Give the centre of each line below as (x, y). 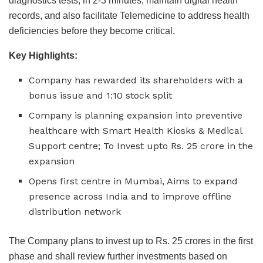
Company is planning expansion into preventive (136, 115)
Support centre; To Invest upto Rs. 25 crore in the (141, 146)
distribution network (75, 211)
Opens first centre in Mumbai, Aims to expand (134, 181)
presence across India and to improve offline (130, 196)
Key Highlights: (43, 55)
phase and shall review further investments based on (118, 256)
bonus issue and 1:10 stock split (101, 95)
